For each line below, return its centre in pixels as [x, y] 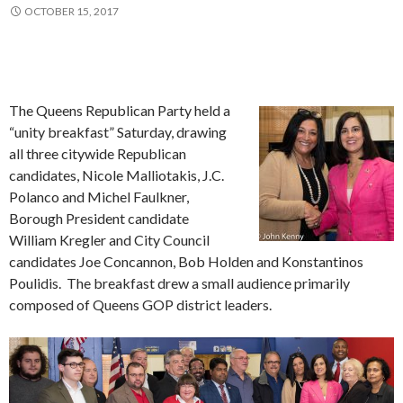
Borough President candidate [99, 218]
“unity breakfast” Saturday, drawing [118, 132]
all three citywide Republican [98, 153]
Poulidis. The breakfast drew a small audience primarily [179, 283]
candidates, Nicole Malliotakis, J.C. [116, 175]
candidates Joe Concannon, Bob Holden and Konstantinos [186, 261]
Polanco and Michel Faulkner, [99, 197]
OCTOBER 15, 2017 [72, 11]
